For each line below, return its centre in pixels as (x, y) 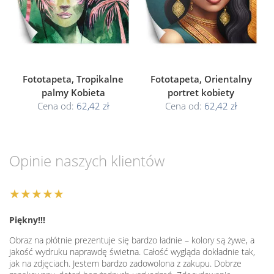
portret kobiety (201, 93)
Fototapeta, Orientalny (201, 79)
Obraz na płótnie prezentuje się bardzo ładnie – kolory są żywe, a (132, 240)
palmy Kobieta (73, 93)
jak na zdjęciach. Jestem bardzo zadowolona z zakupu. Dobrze (125, 264)
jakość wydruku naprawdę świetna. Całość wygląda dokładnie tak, (132, 252)
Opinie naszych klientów (87, 161)
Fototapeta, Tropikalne (73, 79)
